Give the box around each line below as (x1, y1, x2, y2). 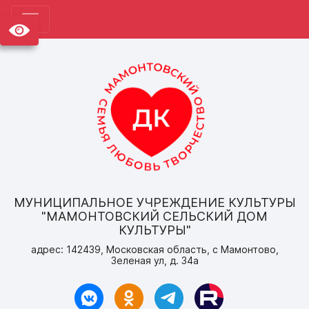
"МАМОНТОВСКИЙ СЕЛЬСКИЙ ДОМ (41, 209, 268, 224)
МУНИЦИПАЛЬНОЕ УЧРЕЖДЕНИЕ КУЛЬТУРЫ (13, 195, 296, 210)
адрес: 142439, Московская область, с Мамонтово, (30, 243, 279, 256)
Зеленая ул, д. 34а (110, 255, 199, 267)
